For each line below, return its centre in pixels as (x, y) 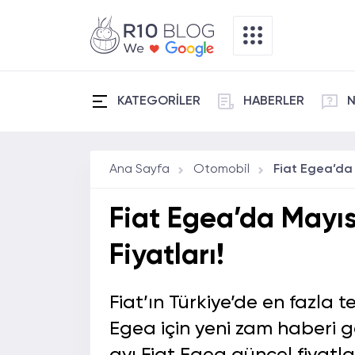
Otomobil (221, 169)
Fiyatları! (167, 256)
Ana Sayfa (139, 169)
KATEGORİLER (159, 101)
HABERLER (274, 101)
